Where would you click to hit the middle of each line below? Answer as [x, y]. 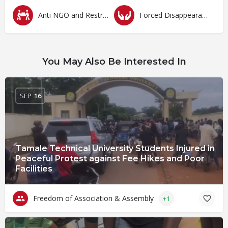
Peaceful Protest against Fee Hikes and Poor [110, 159]
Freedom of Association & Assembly [93, 198]
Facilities [34, 169]
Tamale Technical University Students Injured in [115, 148]
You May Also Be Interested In [114, 62]
